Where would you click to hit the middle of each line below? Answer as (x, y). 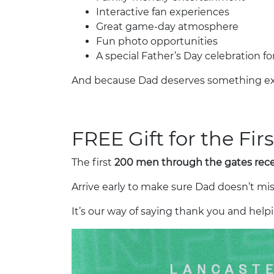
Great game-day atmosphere (167, 26)
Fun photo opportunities (157, 41)
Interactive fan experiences (163, 12)
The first (93, 162)
